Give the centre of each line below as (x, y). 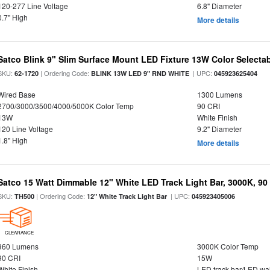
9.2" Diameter (219, 129)
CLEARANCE (19, 232)
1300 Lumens (219, 94)
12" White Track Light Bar (127, 196)
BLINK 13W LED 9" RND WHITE (140, 73)
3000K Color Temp (228, 246)
